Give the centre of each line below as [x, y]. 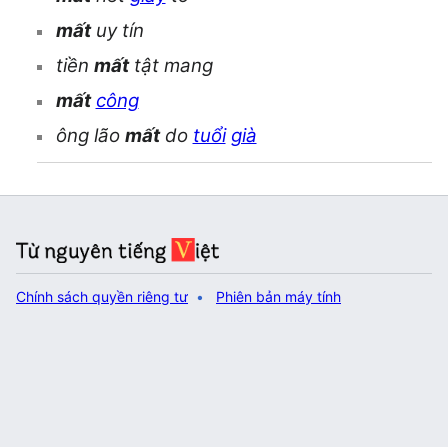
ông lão [90, 136]
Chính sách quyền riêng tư [102, 296]
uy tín [117, 31]
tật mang [170, 66]
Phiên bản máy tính [278, 296]
